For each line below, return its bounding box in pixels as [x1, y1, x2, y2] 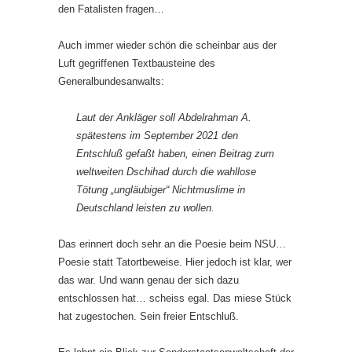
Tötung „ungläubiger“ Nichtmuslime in [76, 184, 245, 196]
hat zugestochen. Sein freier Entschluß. [58, 310, 239, 322]
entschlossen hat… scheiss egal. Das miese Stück [58, 292, 291, 304]
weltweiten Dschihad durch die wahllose [76, 166, 256, 178]
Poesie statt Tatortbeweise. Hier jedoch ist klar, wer [58, 256, 291, 268]
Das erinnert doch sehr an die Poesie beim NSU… [58, 238, 286, 250]
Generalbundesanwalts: [58, 75, 164, 87]
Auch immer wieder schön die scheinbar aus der [58, 39, 277, 51]
